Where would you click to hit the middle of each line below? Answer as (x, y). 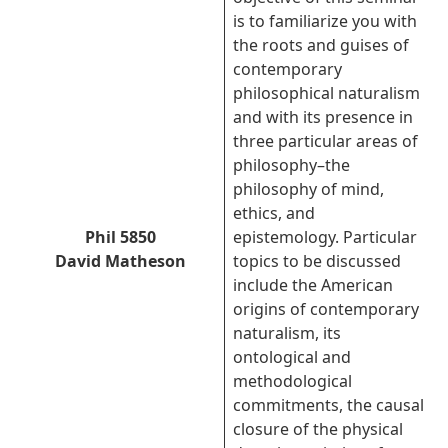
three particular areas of (325, 141)
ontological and (292, 357)
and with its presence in (323, 117)
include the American (313, 285)
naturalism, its (287, 333)
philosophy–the (291, 165)
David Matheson (120, 261)
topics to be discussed (317, 261)
